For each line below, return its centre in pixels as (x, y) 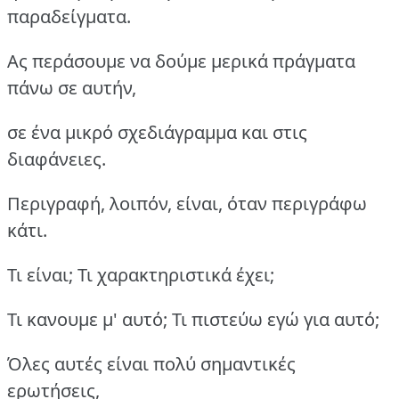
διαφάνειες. (57, 159)
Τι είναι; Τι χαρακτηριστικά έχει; (141, 275)
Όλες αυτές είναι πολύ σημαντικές (151, 364)
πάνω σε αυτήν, (72, 88)
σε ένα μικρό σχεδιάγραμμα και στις (157, 133)
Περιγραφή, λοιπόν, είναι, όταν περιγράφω (187, 204)
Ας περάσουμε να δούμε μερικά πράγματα (181, 61)
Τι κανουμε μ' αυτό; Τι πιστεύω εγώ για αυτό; (193, 320)
